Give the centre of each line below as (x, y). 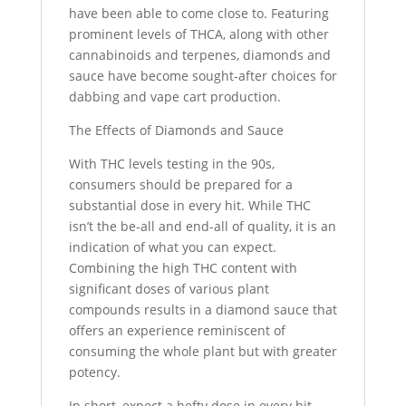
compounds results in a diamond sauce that (203, 310)
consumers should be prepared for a (180, 185)
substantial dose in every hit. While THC (189, 206)
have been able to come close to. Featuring (198, 14)
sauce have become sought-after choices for (203, 76)
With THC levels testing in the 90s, (171, 164)
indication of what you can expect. (172, 247)
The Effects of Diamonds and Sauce (176, 130)
